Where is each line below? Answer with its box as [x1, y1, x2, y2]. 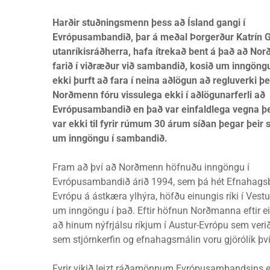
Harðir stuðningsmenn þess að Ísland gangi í [52, 17, 245, 28]
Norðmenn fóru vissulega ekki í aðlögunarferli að [52, 89, 265, 101]
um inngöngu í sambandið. [52, 133, 168, 144]
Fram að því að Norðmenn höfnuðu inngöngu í [52, 162, 250, 173]
